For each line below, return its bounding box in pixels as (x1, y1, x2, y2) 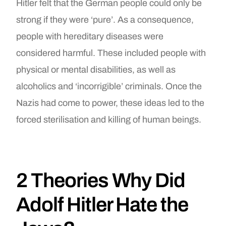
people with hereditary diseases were (16, 31, 164, 41)
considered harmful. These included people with (16, 47, 206, 58)
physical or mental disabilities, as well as (16, 64, 176, 75)
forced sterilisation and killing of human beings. (16, 114, 202, 125)
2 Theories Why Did (16, 169, 185, 191)
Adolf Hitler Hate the (16, 193, 188, 215)
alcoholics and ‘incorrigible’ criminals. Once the (16, 81, 202, 91)
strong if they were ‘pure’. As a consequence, (16, 14, 194, 25)
